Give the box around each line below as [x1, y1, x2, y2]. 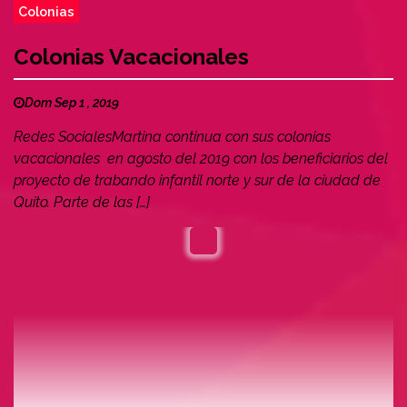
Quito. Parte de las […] [14, 194, 150, 211]
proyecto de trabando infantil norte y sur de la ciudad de [14, 172, 381, 189]
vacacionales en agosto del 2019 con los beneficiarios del [14, 150, 388, 167]
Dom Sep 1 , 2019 [25, 95, 119, 110]
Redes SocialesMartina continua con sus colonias [14, 128, 331, 145]
